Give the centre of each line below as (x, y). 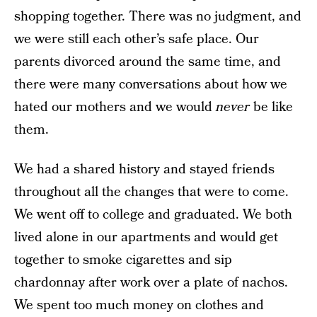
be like (271, 107)
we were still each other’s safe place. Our (137, 39)
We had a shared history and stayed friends (144, 169)
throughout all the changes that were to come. (151, 192)
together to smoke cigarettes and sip (123, 260)
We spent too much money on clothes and (139, 305)
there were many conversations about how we (151, 85)
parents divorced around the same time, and (148, 62)
